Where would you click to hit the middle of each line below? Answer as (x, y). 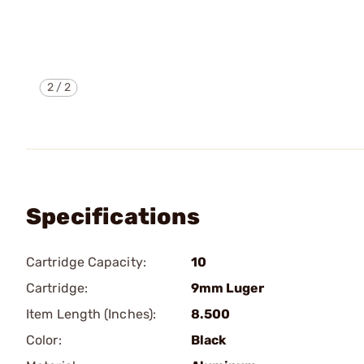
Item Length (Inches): (91, 314)
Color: (44, 340)
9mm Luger (227, 288)
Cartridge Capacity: (86, 262)
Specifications (113, 217)
